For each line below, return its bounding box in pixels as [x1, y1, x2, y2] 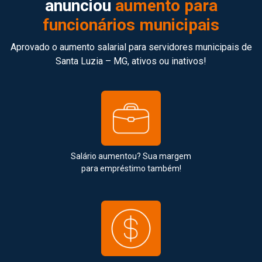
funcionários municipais [43, 15, 219, 35]
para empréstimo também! [81, 164, 181, 174]
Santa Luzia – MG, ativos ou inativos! [56, 56, 206, 67]
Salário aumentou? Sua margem [71, 151, 191, 161]
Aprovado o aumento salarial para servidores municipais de [10, 42, 252, 53]
